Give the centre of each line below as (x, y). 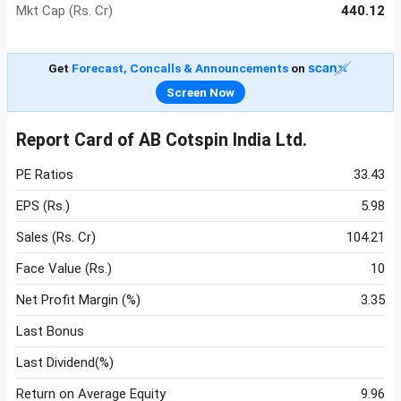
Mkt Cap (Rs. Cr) (64, 11)
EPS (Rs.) (43, 206)
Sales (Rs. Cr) (56, 238)
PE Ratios (45, 175)
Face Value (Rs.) (64, 269)
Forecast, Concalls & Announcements (179, 68)
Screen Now (200, 93)
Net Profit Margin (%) (78, 300)
